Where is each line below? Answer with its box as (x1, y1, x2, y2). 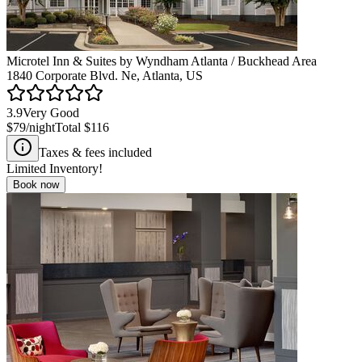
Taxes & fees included (39, 145, 152, 159)
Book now (13, 178, 59, 191)
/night (26, 120, 55, 134)
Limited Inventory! (6, 161, 103, 175)
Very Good (23, 105, 79, 120)
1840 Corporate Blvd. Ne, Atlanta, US (6, 68, 203, 82)
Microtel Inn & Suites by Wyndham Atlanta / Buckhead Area (6, 53, 317, 68)
